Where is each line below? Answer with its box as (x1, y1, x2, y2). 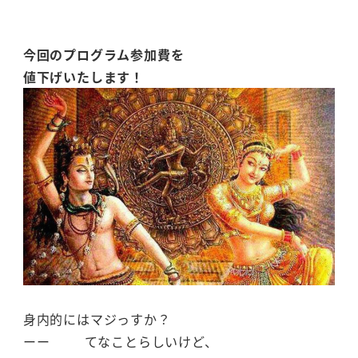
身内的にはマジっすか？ (22, 309, 171, 329)
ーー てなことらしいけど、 (22, 332, 218, 352)
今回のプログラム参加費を (22, 44, 193, 64)
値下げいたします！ (22, 66, 144, 86)
